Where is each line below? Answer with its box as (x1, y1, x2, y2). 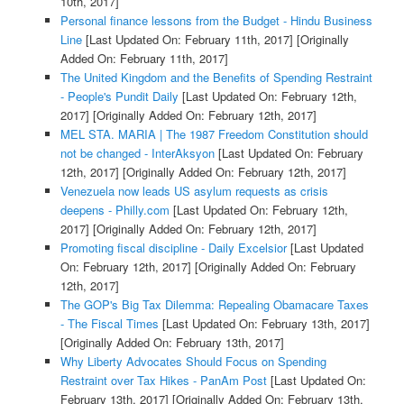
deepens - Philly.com (60, 201, 170, 219)
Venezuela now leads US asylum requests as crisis (60, 182, 328, 200)
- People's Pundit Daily (60, 87, 179, 106)
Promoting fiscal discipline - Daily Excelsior (60, 239, 287, 257)
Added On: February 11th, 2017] (60, 50, 228, 68)
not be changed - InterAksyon (60, 144, 215, 162)
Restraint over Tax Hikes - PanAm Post (60, 372, 267, 390)
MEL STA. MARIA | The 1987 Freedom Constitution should (60, 125, 368, 143)
